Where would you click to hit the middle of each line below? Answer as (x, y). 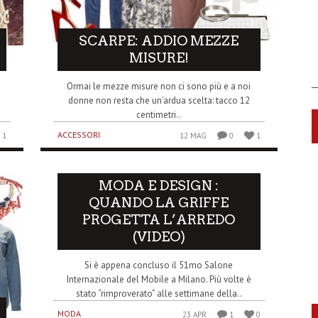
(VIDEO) (159, 236)
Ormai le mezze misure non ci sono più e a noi (159, 86)
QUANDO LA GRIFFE (159, 202)
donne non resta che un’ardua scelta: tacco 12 (159, 100)
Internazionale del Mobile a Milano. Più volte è (159, 279)
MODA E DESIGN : (159, 185)
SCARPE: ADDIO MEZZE (159, 40)
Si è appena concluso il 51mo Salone (159, 265)
